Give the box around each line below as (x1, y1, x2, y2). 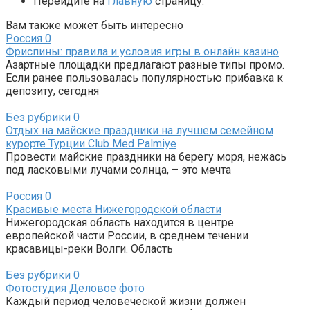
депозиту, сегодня (6, 84, 99, 98)
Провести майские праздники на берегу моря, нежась (6, 150, 286, 164)
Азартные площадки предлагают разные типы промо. (6, 58, 284, 72)
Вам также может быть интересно (6, 19, 183, 33)
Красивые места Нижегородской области (6, 203, 221, 217)
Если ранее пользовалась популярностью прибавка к (6, 71, 283, 85)
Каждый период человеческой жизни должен (6, 295, 246, 309)
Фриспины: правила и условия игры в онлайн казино (6, 45, 279, 59)
